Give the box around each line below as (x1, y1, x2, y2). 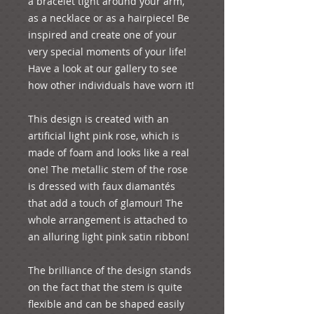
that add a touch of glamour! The (28, 196, 183, 210)
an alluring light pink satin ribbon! (28, 229, 189, 243)
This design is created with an (28, 111, 169, 125)
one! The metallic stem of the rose (28, 162, 188, 176)
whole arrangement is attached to (28, 212, 187, 226)
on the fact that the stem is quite (28, 280, 182, 294)
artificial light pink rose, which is (28, 128, 179, 142)
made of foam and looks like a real (28, 145, 189, 159)
